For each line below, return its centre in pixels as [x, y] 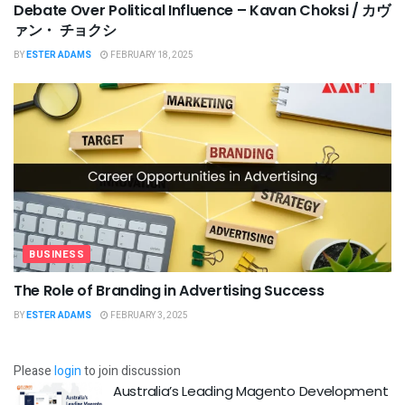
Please [34, 371]
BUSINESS [57, 254]
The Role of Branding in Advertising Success [169, 290]
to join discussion [131, 371]
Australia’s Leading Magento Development [251, 391]
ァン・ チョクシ [65, 30]
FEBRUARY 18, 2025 [151, 55]
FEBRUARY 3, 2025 [148, 315]
